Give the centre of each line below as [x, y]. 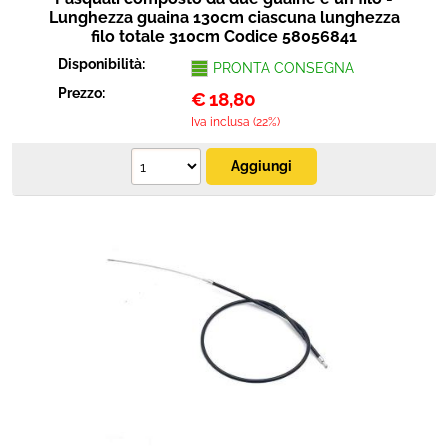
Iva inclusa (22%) [235, 122]
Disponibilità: [103, 64]
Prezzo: [83, 93]
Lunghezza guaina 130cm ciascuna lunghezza [224, 17]
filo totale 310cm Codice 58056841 [224, 36]
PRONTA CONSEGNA [283, 68]
